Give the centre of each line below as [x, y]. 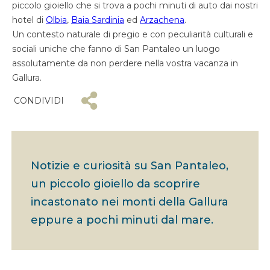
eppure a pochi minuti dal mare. [122, 220]
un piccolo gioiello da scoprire [116, 184]
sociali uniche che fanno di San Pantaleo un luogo [116, 49]
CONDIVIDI [39, 101]
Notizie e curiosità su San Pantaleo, [130, 166]
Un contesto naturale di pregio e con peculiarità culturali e [133, 35]
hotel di [29, 20]
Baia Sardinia [98, 20]
